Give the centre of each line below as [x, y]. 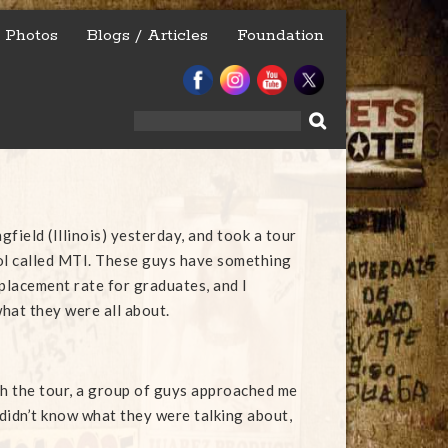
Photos [31, 35]
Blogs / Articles [147, 35]
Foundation [280, 35]
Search [153, 120]
